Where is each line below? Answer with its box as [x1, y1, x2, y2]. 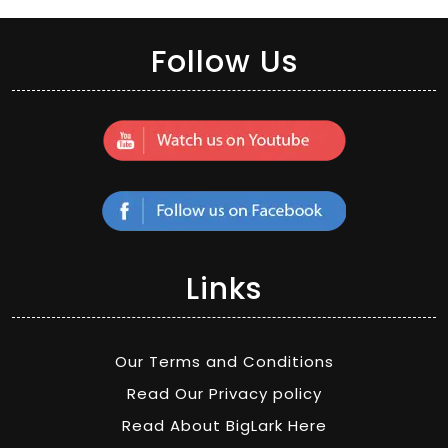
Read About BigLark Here [121, 414, 327, 436]
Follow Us [150, 40, 298, 83]
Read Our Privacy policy [126, 382, 322, 404]
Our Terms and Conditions [114, 350, 334, 372]
